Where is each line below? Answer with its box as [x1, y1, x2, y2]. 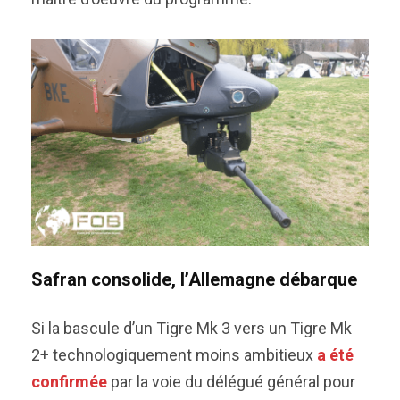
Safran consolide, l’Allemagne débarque [31, 269, 357, 290]
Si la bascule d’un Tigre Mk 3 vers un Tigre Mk [31, 319, 352, 337]
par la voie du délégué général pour [107, 372, 355, 391]
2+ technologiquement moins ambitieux [31, 346, 317, 364]
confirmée [31, 372, 107, 391]
